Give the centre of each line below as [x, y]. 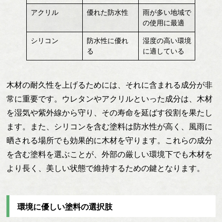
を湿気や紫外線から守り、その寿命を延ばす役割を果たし [110, 112]
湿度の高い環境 [167, 40]
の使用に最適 [163, 23]
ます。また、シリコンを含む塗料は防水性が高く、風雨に [110, 126]
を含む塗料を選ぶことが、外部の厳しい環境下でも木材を [110, 154]
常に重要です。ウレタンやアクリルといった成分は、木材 [110, 99]
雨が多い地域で [167, 12]
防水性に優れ [107, 40]
